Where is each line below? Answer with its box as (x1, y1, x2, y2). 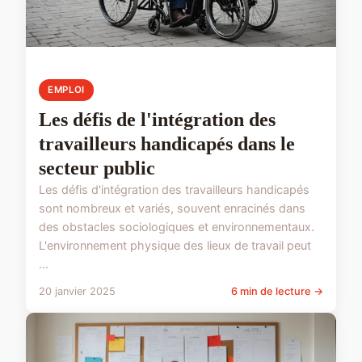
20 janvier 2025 (39, 284, 116, 297)
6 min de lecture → (231, 284, 323, 297)
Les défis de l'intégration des (39, 108, 276, 130)
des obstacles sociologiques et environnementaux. (39, 219, 314, 234)
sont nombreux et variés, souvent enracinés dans (39, 200, 305, 215)
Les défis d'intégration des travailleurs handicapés (39, 182, 309, 196)
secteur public (39, 157, 155, 179)
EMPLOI (48, 83, 85, 95)
